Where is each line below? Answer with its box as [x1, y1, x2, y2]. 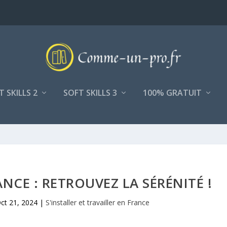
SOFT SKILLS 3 [63, 87, 117, 98]
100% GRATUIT [143, 87, 202, 98]
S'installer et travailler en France [46, 198, 150, 207]
